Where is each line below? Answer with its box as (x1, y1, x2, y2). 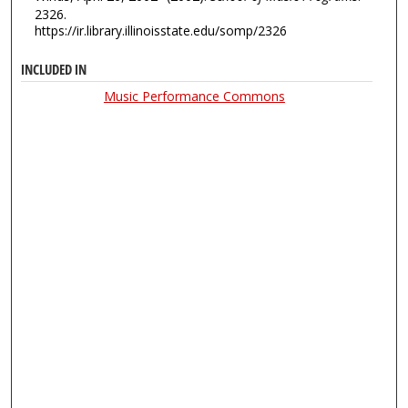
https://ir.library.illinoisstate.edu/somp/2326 (34, 21, 287, 39)
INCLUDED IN (21, 59, 87, 79)
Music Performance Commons (103, 87, 285, 105)
